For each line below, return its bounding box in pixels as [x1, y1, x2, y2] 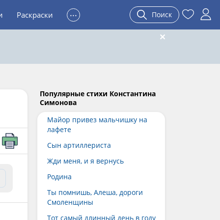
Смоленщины [47, 197, 93, 207]
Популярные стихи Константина [40, 89, 156, 98]
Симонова [40, 98, 77, 107]
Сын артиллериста [47, 140, 111, 150]
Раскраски [17, 10, 53, 20]
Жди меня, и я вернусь [47, 156, 124, 165]
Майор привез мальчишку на [47, 115, 147, 124]
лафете [47, 125, 71, 134]
